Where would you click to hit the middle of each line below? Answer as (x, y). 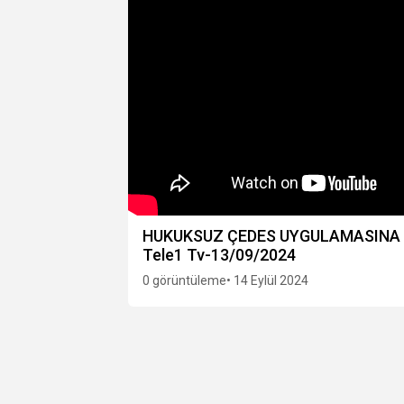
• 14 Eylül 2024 (267, 281)
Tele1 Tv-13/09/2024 (219, 255)
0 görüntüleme (184, 281)
